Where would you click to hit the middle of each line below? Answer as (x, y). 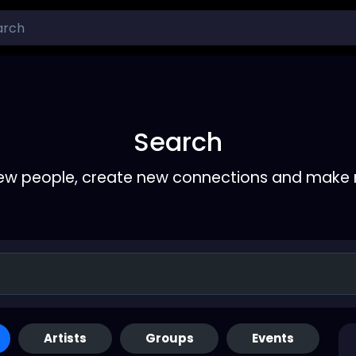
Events (273, 339)
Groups (169, 339)
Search (178, 142)
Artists (65, 339)
